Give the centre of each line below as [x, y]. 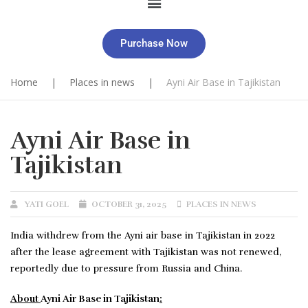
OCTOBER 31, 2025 [129, 205]
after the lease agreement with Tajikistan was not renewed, [146, 252]
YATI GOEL [47, 205]
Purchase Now [154, 44]
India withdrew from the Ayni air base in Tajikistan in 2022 [143, 236]
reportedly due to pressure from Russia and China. [126, 269]
